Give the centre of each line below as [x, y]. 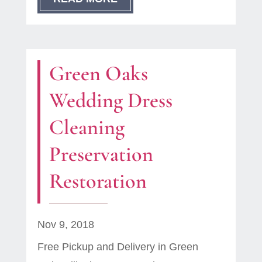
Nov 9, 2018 [65, 225]
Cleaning [87, 127]
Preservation [101, 154]
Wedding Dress [111, 101]
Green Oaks [98, 74]
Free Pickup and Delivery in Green [118, 247]
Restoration [98, 181]
